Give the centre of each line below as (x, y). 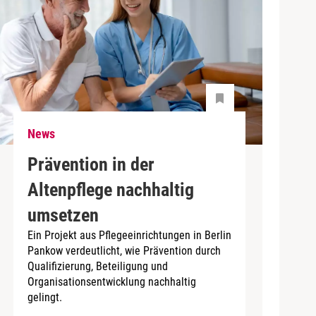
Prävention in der (91, 164)
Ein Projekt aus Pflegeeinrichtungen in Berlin (129, 235)
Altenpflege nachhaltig (110, 189)
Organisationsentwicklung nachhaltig (111, 281)
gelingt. (44, 297)
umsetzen (63, 215)
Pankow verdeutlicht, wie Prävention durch (124, 250)
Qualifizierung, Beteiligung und (97, 266)
